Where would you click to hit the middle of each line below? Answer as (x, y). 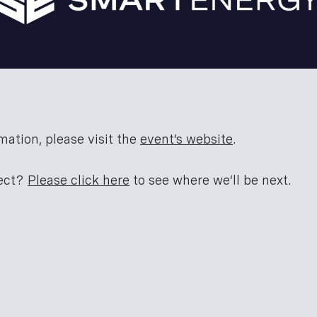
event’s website (186, 139)
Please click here (79, 180)
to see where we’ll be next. (211, 180)
